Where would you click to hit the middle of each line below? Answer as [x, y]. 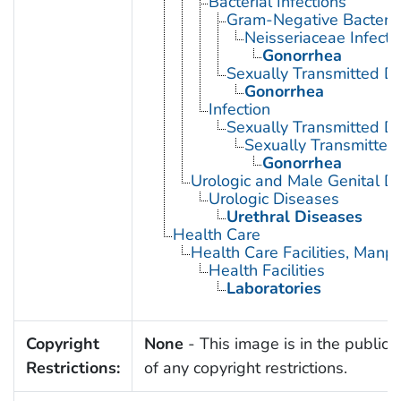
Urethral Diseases [294, 217]
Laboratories [273, 289]
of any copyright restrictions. [245, 368]
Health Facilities [266, 271]
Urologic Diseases [273, 199]
